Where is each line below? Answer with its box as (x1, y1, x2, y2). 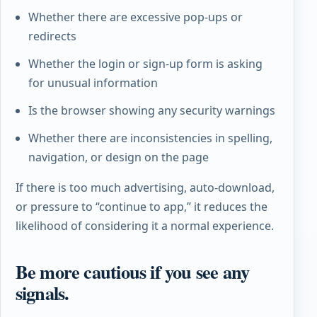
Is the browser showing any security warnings (28, 102, 276, 118)
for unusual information (28, 74, 158, 91)
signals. (15, 278, 69, 306)
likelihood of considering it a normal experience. (15, 217, 274, 234)
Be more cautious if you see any (15, 257, 250, 285)
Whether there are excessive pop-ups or (28, 8, 243, 25)
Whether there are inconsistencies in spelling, (28, 129, 273, 146)
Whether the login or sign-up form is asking (28, 55, 263, 71)
